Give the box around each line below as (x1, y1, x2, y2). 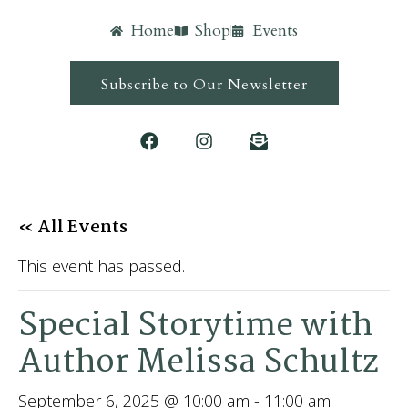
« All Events (18, 214, 127, 241)
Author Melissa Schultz (18, 337, 379, 389)
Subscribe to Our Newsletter (100, 75, 308, 95)
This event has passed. (18, 255, 185, 277)
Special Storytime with (18, 301, 372, 352)
